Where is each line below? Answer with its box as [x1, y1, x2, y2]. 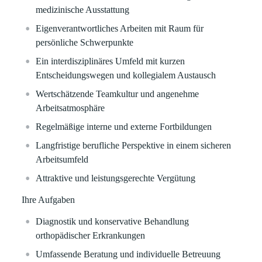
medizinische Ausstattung [36, 5, 130, 15]
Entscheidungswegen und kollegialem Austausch [36, 70, 216, 80]
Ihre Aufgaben [22, 195, 75, 205]
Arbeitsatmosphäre [36, 103, 105, 113]
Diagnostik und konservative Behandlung [36, 216, 189, 226]
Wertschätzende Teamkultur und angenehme [36, 89, 199, 99]
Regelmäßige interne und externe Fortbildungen [36, 122, 212, 132]
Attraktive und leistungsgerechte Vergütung [36, 173, 196, 183]
